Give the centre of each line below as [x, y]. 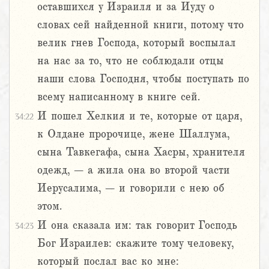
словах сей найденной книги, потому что [141, 25]
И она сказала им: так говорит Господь [137, 225]
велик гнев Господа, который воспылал [137, 43]
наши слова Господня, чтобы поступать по [143, 79]
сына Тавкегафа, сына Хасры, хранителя [141, 152]
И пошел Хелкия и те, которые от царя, [140, 116]
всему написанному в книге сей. [119, 97]
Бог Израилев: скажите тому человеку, [135, 243]
